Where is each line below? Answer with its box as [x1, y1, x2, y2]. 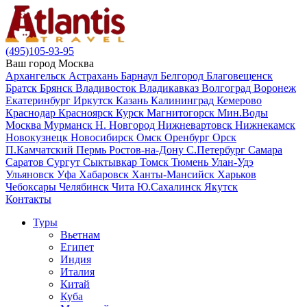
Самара [248, 144, 282, 156]
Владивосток [75, 82, 139, 94]
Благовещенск [206, 70, 273, 82]
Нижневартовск [158, 119, 235, 131]
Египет [60, 241, 94, 253]
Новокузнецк [5, 132, 71, 143]
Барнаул [121, 70, 160, 82]
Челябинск [59, 181, 112, 193]
